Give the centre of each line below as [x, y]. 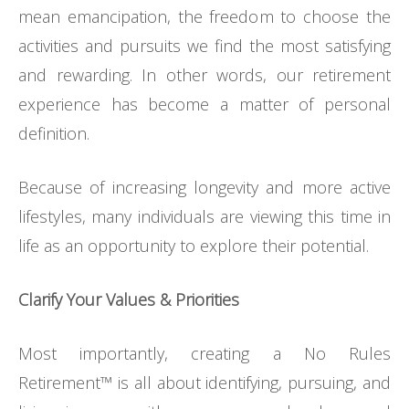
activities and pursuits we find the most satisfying [204, 46]
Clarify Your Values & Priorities [129, 300]
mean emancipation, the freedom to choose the [204, 17]
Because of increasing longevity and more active [204, 188]
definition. [54, 134]
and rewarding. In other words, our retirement [204, 75]
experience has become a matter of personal [204, 105]
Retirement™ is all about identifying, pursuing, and [204, 383]
